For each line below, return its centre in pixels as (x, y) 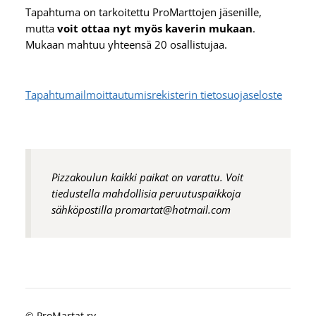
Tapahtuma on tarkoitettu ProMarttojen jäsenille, (143, 12)
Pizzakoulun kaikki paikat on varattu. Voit (147, 177)
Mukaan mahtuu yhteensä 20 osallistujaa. (126, 44)
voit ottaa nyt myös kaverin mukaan (154, 28)
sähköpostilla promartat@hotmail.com (141, 209)
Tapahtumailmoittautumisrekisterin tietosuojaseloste (153, 95)
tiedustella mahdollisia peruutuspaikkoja (146, 193)
